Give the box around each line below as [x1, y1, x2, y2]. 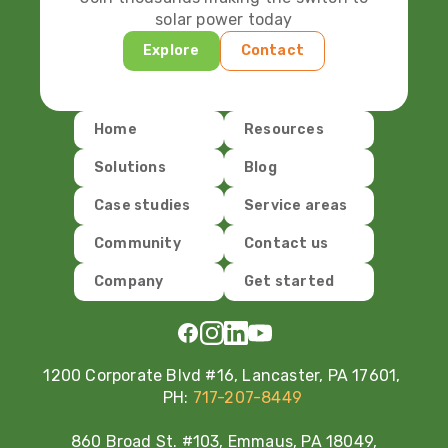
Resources [244, 121, 324, 139]
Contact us [244, 235, 328, 253]
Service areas [244, 197, 348, 215]
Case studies [94, 197, 191, 215]
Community [94, 235, 181, 253]
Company [94, 273, 164, 291]
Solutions [94, 159, 166, 177]
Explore [143, 42, 200, 60]
